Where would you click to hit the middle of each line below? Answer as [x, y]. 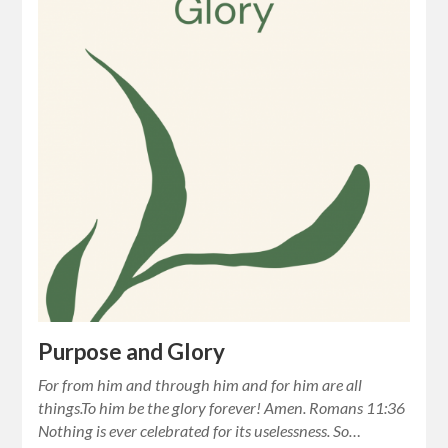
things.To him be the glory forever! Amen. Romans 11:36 [222, 408]
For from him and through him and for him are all [200, 385]
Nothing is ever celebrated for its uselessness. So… [200, 431]
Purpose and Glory [132, 352]
